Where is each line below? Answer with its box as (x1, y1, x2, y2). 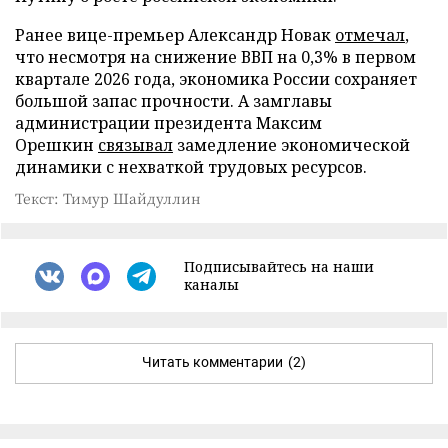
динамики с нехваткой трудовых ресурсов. (15, 156, 367, 178)
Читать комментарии (142, 354, 283, 370)
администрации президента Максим (15, 112, 322, 134)
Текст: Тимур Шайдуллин (15, 188, 201, 208)
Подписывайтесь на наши (184, 257, 374, 276)
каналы (184, 275, 239, 294)
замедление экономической (173, 134, 410, 156)
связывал (98, 134, 173, 156)
